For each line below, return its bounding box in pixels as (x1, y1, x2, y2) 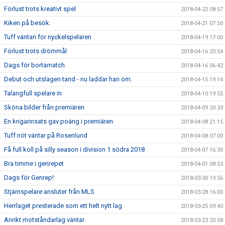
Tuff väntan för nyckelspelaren (4, 33, 91, 41)
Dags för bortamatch (4, 61, 65, 69)
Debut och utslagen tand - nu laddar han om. (4, 75, 132, 83)
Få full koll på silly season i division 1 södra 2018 (4, 146, 145, 153)
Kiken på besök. (4, 19, 51, 27)
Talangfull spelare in (4, 89, 62, 97)
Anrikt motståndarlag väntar (4, 216, 84, 223)
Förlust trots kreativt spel (4, 5, 76, 13)
